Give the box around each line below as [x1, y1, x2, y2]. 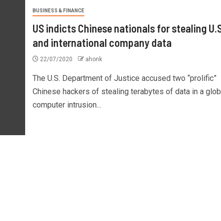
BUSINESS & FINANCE [32, 8, 84, 13]
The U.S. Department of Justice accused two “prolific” [32, 74, 217, 83]
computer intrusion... [32, 100, 101, 110]
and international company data [32, 36, 172, 49]
